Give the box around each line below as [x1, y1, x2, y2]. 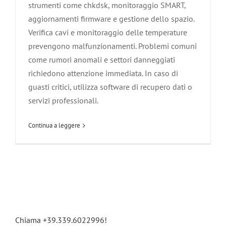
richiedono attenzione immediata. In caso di [28, 68, 178, 79]
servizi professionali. [28, 95, 98, 106]
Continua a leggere [28, 121, 80, 130]
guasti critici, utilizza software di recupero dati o [28, 82, 192, 92]
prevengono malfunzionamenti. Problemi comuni [28, 41, 197, 51]
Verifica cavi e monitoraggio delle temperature [28, 27, 187, 38]
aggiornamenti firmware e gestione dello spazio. [28, 14, 194, 24]
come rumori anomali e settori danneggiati [28, 54, 175, 65]
